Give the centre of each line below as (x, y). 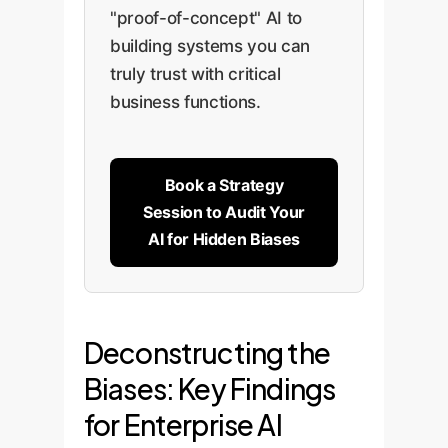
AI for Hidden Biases (224, 239)
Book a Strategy (224, 185)
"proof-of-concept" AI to (206, 17)
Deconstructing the (207, 353)
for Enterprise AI (183, 425)
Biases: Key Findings (210, 389)
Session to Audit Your (224, 212)
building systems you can (210, 45)
